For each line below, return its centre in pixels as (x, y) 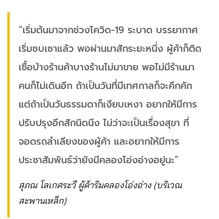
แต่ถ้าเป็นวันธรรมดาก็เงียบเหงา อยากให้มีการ (108, 104)
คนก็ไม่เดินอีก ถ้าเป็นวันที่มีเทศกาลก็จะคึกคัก (105, 86)
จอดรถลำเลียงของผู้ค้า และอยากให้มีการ (99, 142)
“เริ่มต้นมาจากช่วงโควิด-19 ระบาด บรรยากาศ (108, 30)
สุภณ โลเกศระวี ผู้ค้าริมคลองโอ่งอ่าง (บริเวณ (100, 185)
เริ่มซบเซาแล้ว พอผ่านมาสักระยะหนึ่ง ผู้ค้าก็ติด (110, 49)
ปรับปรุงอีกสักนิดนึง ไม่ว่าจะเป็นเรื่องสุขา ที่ (104, 123)
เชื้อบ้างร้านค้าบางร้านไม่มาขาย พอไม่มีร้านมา (107, 67)
